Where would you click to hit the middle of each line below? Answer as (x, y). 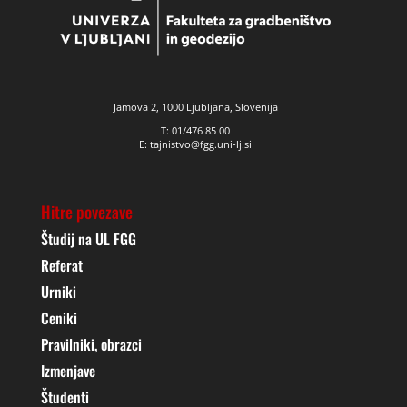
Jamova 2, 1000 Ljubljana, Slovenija (195, 107)
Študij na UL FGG (88, 238)
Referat (61, 265)
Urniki (58, 291)
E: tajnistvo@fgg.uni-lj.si (196, 144)
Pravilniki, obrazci (91, 344)
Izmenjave (68, 370)
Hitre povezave (86, 211)
